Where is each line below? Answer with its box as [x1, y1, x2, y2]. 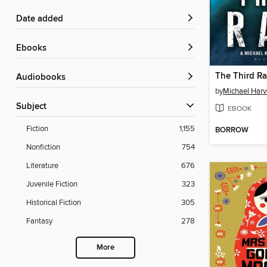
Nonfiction [26, 142, 60, 153]
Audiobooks [22, 72, 66, 83]
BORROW [215, 125, 249, 136]
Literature [26, 161, 58, 171]
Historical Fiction [26, 198, 81, 208]
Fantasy [26, 216, 52, 226]
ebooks [21, 43, 46, 54]
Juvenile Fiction [26, 179, 77, 190]
